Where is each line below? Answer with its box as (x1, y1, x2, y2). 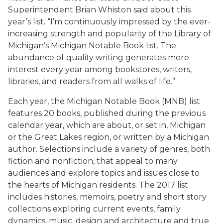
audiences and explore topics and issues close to (8, 168, 200, 178)
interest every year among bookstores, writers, (8, 65, 192, 74)
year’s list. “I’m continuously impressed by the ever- (8, 17, 211, 26)
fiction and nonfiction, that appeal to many (8, 156, 178, 166)
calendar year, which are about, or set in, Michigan (8, 120, 206, 130)
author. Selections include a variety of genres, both (8, 144, 210, 154)
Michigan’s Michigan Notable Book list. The (8, 41, 176, 50)
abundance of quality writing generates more (8, 53, 189, 62)
